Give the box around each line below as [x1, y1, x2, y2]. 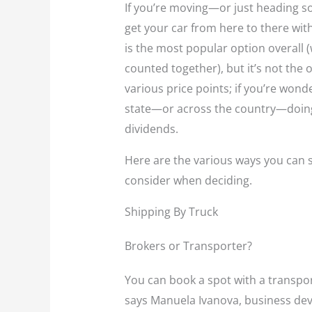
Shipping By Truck [124, 204, 218, 220]
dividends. [124, 121, 178, 137]
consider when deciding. [124, 173, 252, 189]
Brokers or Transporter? [124, 238, 252, 254]
